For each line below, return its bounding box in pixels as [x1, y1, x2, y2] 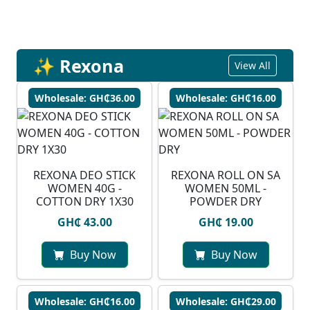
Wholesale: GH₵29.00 [175, 295, 276, 309]
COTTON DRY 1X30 [35, 194, 134, 210]
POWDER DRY [190, 194, 262, 210]
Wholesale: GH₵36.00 [34, 91, 135, 105]
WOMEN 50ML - [185, 181, 266, 197]
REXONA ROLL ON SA [171, 167, 280, 183]
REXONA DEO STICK [33, 167, 136, 183]
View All [235, 59, 271, 73]
